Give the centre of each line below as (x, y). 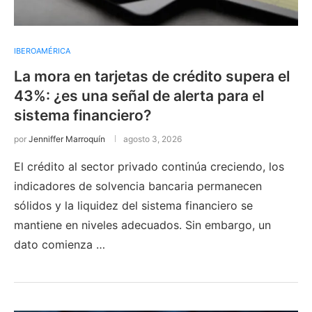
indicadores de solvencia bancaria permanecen (138, 186)
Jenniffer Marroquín (67, 139)
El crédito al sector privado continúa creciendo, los (149, 166)
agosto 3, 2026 (153, 139)
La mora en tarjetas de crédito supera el (152, 76)
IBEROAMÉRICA (42, 50)
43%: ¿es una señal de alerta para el (139, 95)
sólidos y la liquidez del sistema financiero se (133, 205)
